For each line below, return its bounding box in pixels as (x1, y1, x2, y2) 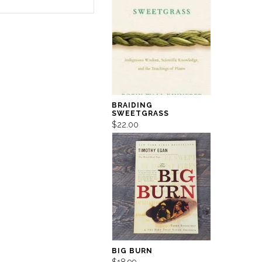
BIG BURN (111, 246, 153, 255)
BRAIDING (111, 101, 153, 109)
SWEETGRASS (111, 109, 169, 118)
